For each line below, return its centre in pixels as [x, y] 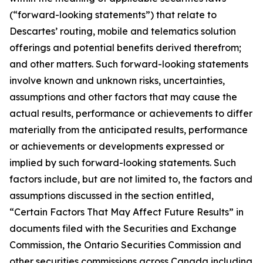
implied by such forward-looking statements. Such [123, 163]
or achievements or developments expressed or [117, 146]
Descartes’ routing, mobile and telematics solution [123, 31]
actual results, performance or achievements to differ [131, 113]
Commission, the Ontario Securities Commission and [125, 245]
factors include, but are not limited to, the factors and [131, 179]
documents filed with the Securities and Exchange [123, 228]
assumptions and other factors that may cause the [123, 97]
